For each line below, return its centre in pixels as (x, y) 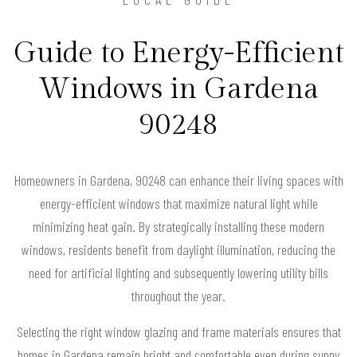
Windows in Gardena (178, 89)
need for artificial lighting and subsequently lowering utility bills (178, 272)
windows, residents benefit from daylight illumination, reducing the (178, 249)
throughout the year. (178, 295)
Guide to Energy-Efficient (178, 53)
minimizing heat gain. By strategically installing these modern (178, 226)
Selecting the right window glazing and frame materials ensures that (178, 331)
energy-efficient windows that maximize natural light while (178, 203)
